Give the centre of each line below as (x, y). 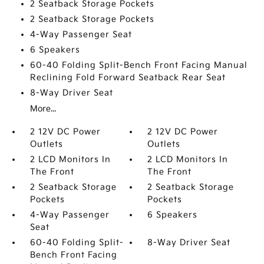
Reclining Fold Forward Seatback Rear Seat (128, 77)
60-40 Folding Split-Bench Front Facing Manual (138, 65)
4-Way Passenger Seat (81, 34)
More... (43, 109)
